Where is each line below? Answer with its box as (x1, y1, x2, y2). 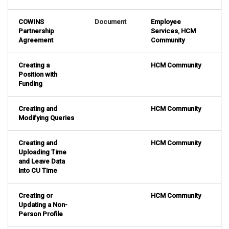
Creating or (18, 192, 53, 200)
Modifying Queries (18, 114, 74, 122)
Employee (151, 18, 181, 26)
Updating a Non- (18, 201, 67, 209)
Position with (18, 71, 57, 79)
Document (95, 18, 126, 26)
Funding (18, 80, 42, 88)
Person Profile (18, 210, 63, 218)
